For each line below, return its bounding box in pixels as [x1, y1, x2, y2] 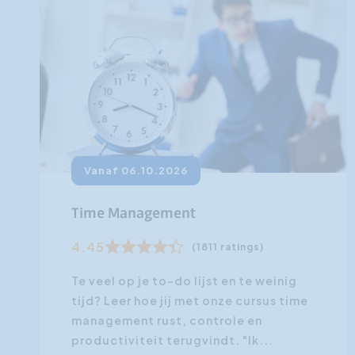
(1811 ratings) [192, 241, 264, 254]
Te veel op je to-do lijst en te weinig [71, 273, 297, 288]
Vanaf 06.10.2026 [84, 164, 188, 177]
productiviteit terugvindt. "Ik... [71, 333, 273, 348]
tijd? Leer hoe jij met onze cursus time [71, 293, 308, 308]
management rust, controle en [71, 313, 262, 328]
